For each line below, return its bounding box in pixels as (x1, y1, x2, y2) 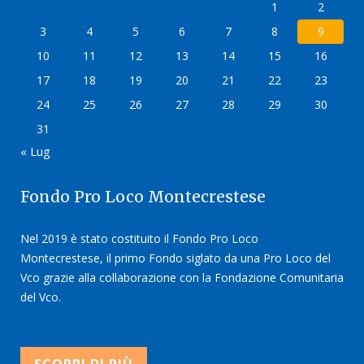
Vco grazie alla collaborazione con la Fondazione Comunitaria (20, 270, 344, 286)
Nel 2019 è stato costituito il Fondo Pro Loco (20, 231, 258, 247)
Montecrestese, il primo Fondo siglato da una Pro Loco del (20, 250, 331, 266)
